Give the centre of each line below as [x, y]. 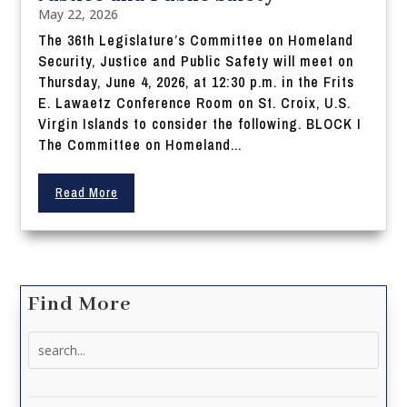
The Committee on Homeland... [140, 145]
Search [49, 342]
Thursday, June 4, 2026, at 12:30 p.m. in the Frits [197, 82]
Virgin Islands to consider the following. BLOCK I [200, 124]
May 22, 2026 [79, 15]
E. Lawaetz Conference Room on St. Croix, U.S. [195, 103]
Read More [86, 193]
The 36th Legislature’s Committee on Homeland [196, 40]
